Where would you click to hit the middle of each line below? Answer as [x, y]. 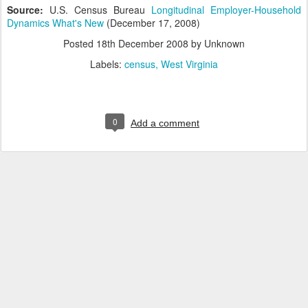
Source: [28, 10]
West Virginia [189, 64]
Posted [80, 43]
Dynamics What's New [57, 23]
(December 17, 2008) [153, 23]
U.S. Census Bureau [100, 10]
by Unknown [217, 43]
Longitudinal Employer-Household [226, 10]
